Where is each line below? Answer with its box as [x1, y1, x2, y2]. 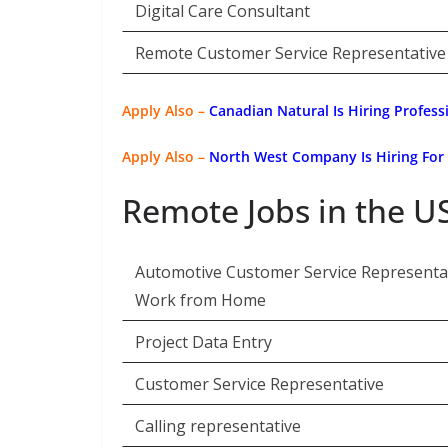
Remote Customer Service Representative [135, 42, 446, 64]
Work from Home [135, 289, 266, 311]
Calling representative [135, 415, 301, 437]
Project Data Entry [135, 331, 272, 353]
